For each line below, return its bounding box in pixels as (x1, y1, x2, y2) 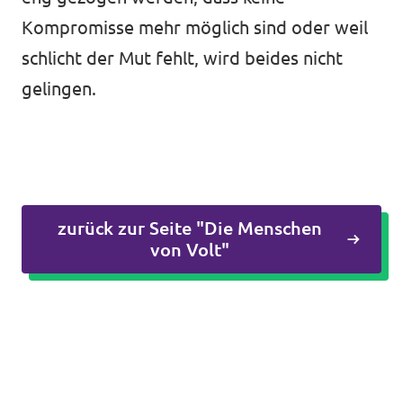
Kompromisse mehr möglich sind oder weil (22, 17, 368, 39)
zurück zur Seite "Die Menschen (57, 218, 322, 239)
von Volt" (149, 239, 229, 261)
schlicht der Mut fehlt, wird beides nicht (22, 48, 343, 69)
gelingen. (22, 78, 101, 100)
